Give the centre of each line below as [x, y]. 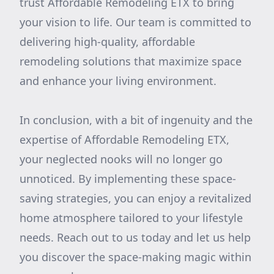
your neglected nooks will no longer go [121, 159]
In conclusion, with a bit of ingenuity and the [136, 120]
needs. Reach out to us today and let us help [135, 237]
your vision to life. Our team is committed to [135, 22]
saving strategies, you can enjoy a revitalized [135, 198]
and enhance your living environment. [118, 81]
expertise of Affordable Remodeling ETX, [124, 139]
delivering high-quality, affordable [107, 42]
